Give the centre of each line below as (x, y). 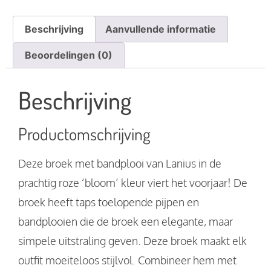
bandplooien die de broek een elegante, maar (126, 222)
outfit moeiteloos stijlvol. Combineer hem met (127, 260)
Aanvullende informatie (160, 29)
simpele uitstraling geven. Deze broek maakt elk (132, 241)
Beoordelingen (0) (69, 55)
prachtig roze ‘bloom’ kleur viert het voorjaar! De (133, 183)
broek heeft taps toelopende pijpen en (109, 202)
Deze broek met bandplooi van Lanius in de (120, 164)
